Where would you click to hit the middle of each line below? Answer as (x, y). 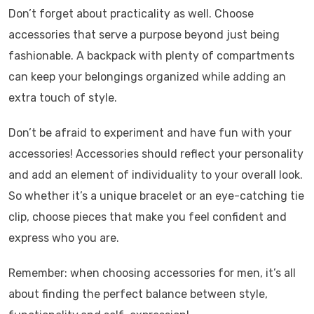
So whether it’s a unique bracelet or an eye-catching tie (156, 196)
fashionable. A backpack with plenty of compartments (151, 55)
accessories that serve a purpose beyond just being (144, 34)
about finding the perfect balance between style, (138, 294)
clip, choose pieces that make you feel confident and (148, 217)
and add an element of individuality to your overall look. (156, 175)
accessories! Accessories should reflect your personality (156, 153)
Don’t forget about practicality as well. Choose (131, 13)
